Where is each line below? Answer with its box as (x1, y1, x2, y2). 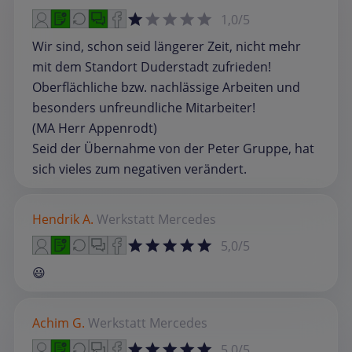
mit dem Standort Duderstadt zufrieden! (32, 57, 271, 75)
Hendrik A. (32, 210, 93, 228)
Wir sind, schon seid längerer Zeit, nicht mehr (32, 37, 301, 55)
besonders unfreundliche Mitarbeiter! (32, 98, 255, 116)
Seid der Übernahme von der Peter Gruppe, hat (32, 139, 314, 157)
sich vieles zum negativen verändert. (32, 159, 247, 178)
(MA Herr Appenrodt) (32, 119, 157, 137)
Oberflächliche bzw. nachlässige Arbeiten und (32, 78, 300, 96)
